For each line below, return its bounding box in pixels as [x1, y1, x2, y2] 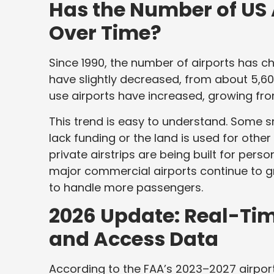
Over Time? [49, 19, 161, 47]
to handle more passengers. [49, 179, 206, 195]
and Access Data [49, 224, 218, 253]
